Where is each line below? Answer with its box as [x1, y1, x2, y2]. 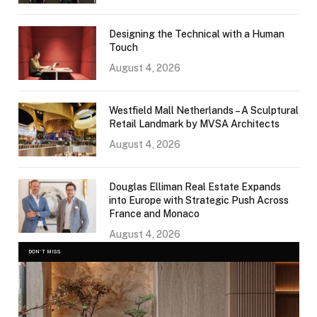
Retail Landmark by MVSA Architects [109, 118, 279, 130]
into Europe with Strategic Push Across [109, 195, 289, 207]
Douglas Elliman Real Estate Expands [109, 181, 281, 193]
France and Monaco [109, 208, 200, 220]
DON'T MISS [28, 248, 62, 255]
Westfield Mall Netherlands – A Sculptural [109, 105, 299, 117]
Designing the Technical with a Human [109, 28, 284, 40]
